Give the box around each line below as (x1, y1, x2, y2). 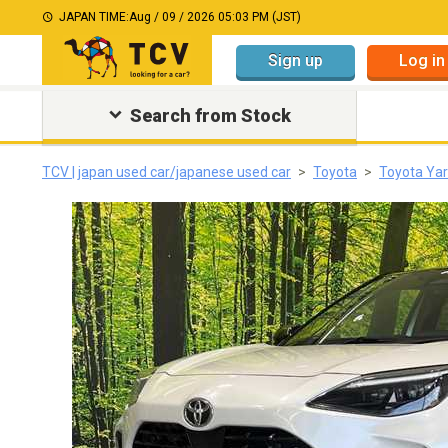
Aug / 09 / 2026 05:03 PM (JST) (129, 10, 301, 24)
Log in (399, 50, 445, 70)
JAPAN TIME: (59, 10, 129, 24)
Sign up (268, 50, 323, 70)
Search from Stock (129, 105, 291, 126)
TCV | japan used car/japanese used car (42, 164, 291, 180)
